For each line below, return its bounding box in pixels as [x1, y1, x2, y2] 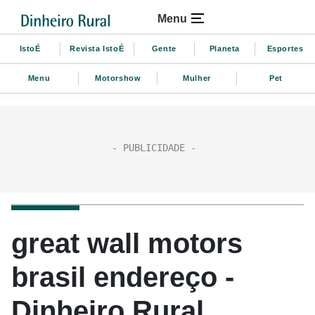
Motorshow [95, 73, 141, 82]
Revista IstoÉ [70, 44, 124, 53]
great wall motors [11, 228, 243, 259]
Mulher [183, 73, 211, 82]
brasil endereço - [11, 262, 234, 292]
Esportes [266, 44, 304, 53]
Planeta [209, 44, 240, 53]
